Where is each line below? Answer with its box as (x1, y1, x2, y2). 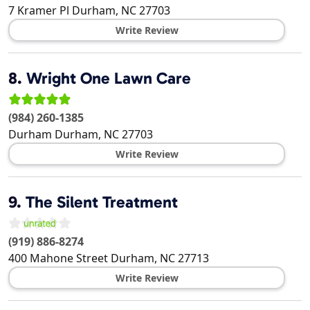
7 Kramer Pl (8, 3, 69, 19)
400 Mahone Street (8, 250, 108, 266)
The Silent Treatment (26, 192, 178, 212)
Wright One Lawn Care (26, 69, 191, 89)
